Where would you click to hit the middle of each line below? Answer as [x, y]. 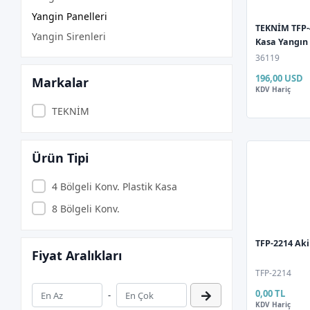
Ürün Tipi [61, 158]
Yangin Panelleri [70, 16]
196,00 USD [280, 78]
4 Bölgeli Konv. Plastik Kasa [114, 186]
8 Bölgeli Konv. [85, 208]
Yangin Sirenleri [69, 36]
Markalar [61, 82]
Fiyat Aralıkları [77, 255]
